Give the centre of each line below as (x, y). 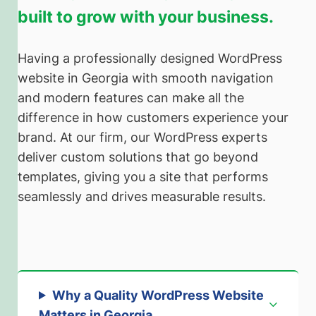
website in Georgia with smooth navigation (146, 78)
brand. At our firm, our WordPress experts (142, 137)
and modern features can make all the (131, 97)
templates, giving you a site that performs (143, 176)
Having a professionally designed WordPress (150, 58)
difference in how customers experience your (153, 117)
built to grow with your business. (146, 16)
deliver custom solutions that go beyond (138, 157)
